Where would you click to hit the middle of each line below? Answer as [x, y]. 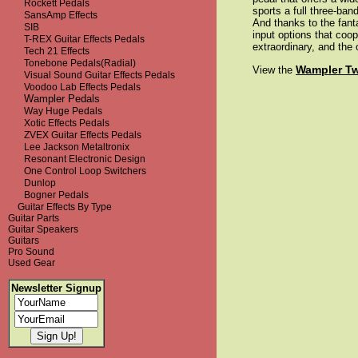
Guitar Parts [34, 218]
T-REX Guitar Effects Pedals [84, 39]
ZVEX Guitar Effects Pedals [83, 135]
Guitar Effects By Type [65, 207]
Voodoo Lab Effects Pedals [82, 87]
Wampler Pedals [54, 99]
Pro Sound [31, 252]
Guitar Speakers [43, 229]
